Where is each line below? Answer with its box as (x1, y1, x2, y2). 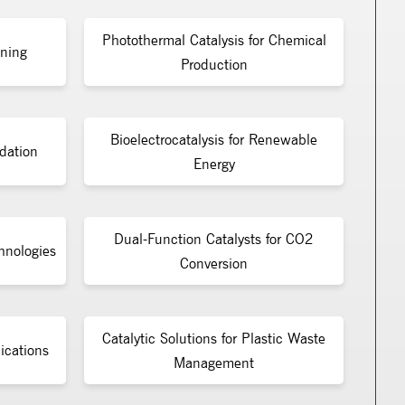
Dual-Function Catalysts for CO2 (114, 230, 314, 248)
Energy (193, 155, 235, 173)
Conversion (180, 254, 248, 272)
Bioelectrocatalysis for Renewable (110, 130, 317, 148)
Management (174, 353, 254, 372)
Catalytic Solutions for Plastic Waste (102, 329, 325, 347)
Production (180, 55, 248, 73)
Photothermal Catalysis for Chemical (101, 31, 326, 49)
